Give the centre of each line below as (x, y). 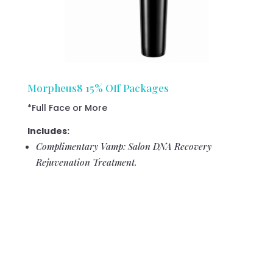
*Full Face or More (67, 108)
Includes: (48, 131)
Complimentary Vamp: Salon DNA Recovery (123, 146)
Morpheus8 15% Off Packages (99, 87)
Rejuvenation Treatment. (86, 162)
